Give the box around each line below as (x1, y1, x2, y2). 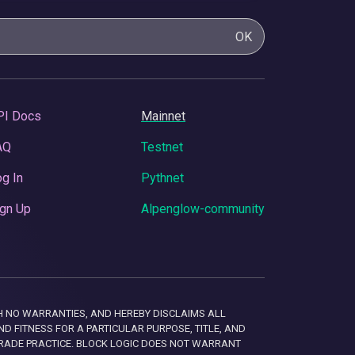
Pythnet (141, 170, 184, 185)
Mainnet (141, 108, 185, 124)
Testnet (141, 139, 183, 155)
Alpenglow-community (141, 200, 265, 216)
